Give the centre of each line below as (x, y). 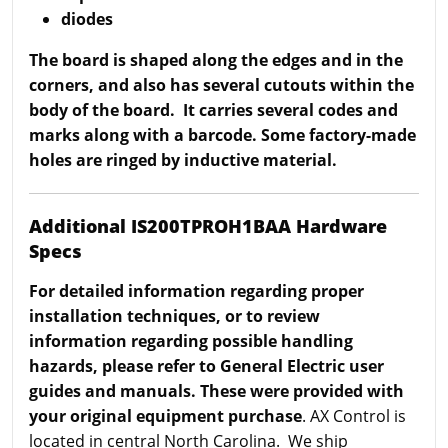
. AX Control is (354, 416)
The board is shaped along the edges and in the (216, 60)
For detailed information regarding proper (196, 291)
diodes (87, 19)
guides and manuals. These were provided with (216, 391)
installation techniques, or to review (174, 316)
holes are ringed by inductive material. (185, 160)
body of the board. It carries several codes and (213, 110)
